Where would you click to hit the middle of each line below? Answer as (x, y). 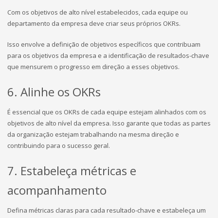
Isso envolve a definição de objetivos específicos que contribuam (104, 44)
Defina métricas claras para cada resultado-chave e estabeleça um (107, 210)
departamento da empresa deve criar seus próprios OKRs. (94, 23)
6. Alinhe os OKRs (54, 92)
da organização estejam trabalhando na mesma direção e (93, 134)
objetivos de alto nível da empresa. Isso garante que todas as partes (109, 123)
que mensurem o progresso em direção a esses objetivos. (93, 67)
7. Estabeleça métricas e (72, 171)
